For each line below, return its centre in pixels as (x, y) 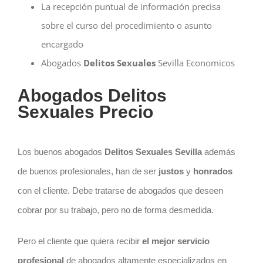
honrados (213, 171)
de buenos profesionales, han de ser (88, 171)
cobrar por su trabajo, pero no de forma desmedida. (115, 210)
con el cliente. (45, 191)
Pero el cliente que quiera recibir (80, 241)
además (218, 152)
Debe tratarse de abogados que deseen (147, 191)
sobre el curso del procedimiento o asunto (126, 26)
